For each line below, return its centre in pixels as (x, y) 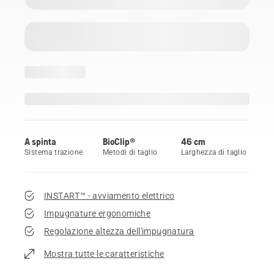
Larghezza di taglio (214, 152)
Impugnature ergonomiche (98, 213)
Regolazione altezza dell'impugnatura (119, 231)
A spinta (40, 141)
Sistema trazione (54, 152)
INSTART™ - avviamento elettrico (109, 195)
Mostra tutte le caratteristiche (104, 254)
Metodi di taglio (130, 152)
